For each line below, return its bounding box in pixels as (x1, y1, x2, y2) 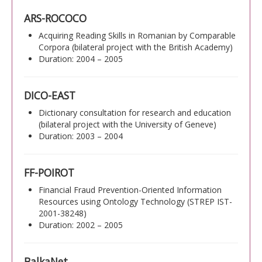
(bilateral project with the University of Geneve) (39, 118, 216, 130)
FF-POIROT (24, 165, 74, 180)
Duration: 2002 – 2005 (39, 219, 123, 230)
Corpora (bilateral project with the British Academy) (39, 41, 233, 53)
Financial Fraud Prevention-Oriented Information (39, 184, 222, 195)
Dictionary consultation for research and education (39, 106, 231, 118)
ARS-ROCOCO (24, 11, 87, 25)
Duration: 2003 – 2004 (39, 130, 123, 142)
